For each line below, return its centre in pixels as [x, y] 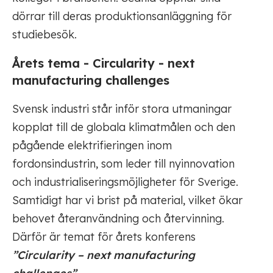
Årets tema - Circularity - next [104, 63]
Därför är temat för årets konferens [104, 237]
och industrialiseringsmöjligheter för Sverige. [125, 182]
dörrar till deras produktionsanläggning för [122, 16]
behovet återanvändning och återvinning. [118, 218]
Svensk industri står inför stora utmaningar [122, 109]
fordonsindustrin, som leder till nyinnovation [123, 164]
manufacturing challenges [91, 80]
